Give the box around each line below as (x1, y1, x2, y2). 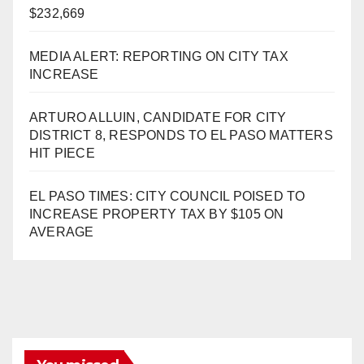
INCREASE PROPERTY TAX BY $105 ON (29, 207, 284, 222)
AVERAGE (29, 225, 94, 240)
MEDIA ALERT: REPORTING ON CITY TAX (29, 50, 288, 64)
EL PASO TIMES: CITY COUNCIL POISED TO (29, 189, 305, 204)
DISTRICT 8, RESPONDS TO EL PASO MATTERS (29, 128, 333, 143)
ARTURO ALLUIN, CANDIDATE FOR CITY (29, 110, 287, 125)
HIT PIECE (29, 146, 95, 161)
